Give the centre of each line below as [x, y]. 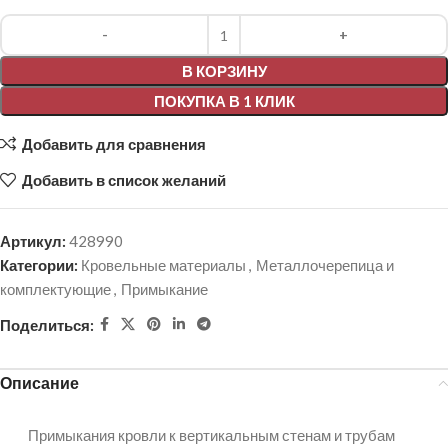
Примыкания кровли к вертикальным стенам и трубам [211, 435]
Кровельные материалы [163, 265]
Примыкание [164, 289]
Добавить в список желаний [123, 179]
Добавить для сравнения [113, 143]
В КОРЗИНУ [224, 71]
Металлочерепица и [325, 265]
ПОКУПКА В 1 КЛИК [224, 101]
